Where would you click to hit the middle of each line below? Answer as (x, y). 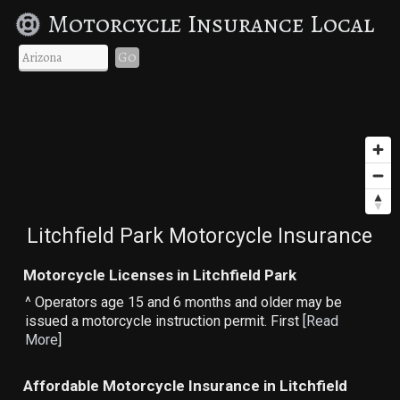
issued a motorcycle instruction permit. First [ (166, 321)
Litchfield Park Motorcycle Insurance (200, 236)
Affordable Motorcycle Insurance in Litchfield (186, 385)
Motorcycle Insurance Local (211, 24)
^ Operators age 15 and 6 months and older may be (184, 302)
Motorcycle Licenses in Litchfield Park (160, 275)
